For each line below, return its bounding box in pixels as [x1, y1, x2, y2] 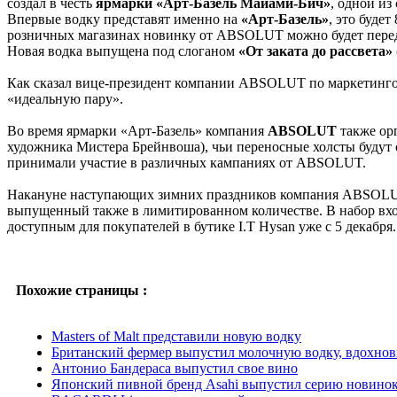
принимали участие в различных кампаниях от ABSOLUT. [7, 154, 366, 170]
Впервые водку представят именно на [7, 11, 241, 27]
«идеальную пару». [7, 90, 123, 106]
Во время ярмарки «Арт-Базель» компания [7, 122, 268, 138]
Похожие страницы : [16, 282, 147, 298]
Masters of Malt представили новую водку [51, 328, 301, 344]
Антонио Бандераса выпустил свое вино [51, 360, 298, 376]
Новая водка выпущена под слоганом [7, 43, 238, 58]
